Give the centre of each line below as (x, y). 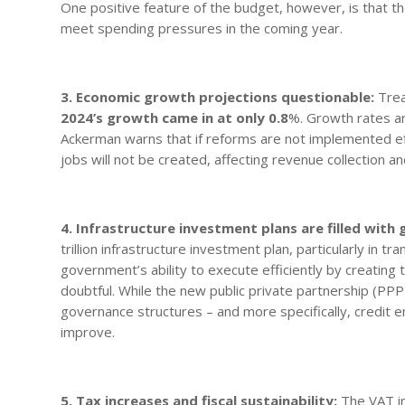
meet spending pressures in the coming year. (202, 28)
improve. (88, 331)
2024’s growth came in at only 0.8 (175, 117)
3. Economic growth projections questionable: (218, 96)
